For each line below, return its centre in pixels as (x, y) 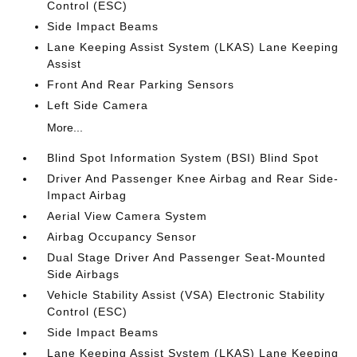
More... (65, 127)
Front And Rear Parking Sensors (141, 84)
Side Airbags (84, 274)
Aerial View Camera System (127, 216)
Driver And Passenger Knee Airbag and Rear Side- (193, 178)
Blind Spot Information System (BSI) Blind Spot (183, 158)
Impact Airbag (87, 195)
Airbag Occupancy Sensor (122, 237)
